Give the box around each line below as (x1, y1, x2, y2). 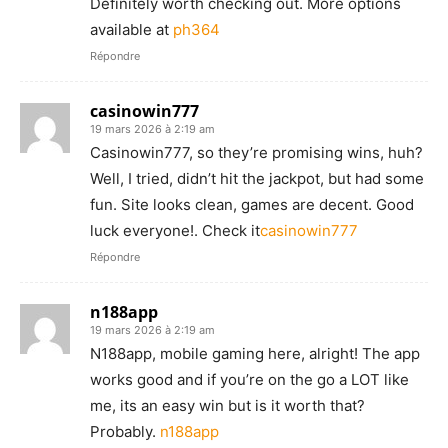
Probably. (90, 421, 160, 441)
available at (90, 19, 173, 39)
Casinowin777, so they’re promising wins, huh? (90, 142, 423, 162)
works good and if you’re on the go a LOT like (90, 369, 409, 389)
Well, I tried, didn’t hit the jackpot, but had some (90, 168, 424, 188)
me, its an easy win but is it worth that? (90, 395, 365, 415)
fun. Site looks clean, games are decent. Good (90, 194, 414, 214)
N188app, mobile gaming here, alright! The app (90, 343, 420, 363)
